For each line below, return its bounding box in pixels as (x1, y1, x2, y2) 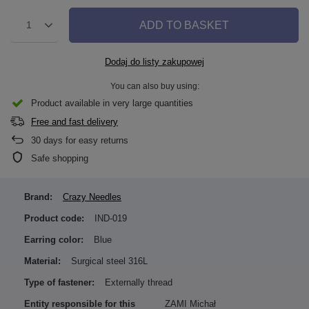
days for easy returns (41, 135, 128, 146)
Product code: (24, 213, 84, 224)
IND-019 (94, 213, 127, 224)
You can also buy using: (110, 81, 199, 92)
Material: (24, 256, 61, 267)
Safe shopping (31, 153, 88, 164)
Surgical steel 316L (71, 256, 148, 267)
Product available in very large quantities (31, 98, 193, 109)
